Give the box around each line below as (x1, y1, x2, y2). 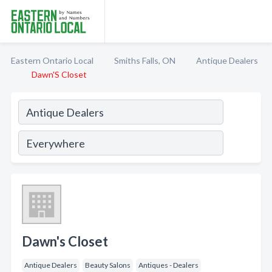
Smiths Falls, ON (114, 55, 175, 66)
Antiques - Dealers (138, 260, 199, 270)
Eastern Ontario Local (11, 55, 93, 66)
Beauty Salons (85, 260, 131, 270)
